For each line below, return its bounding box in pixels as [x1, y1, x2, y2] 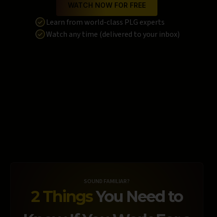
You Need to [93, 187, 183, 206]
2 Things [31, 187, 93, 206]
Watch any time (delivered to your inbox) [46, 29, 180, 40]
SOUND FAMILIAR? [84, 177, 130, 186]
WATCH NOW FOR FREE [68, 1, 146, 9]
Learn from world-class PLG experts [46, 16, 165, 28]
